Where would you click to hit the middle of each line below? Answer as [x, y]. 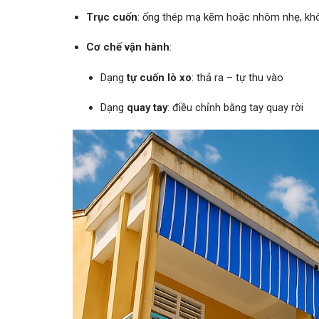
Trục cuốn [112, 17]
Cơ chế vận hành [128, 47]
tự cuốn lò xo [159, 77]
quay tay [147, 108]
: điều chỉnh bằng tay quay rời [235, 108]
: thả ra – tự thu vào [237, 77]
